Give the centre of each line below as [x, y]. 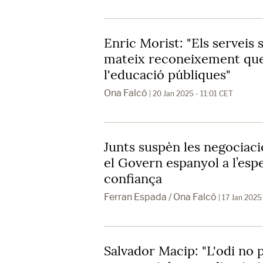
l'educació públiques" [167, 74]
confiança [133, 178]
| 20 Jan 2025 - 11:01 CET [190, 93]
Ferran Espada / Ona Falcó [160, 197]
